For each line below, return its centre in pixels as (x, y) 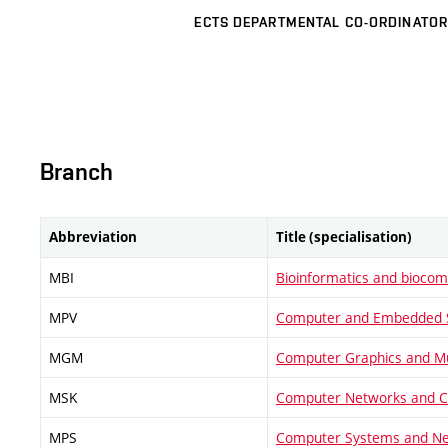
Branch (76, 171)
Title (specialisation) (344, 237)
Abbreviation (93, 237)
